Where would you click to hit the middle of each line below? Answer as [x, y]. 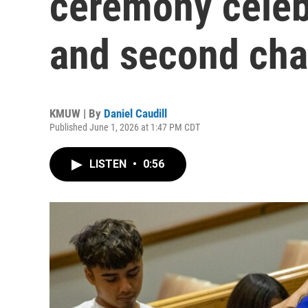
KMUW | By [77, 113]
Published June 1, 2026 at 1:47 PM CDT [125, 127]
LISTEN [109, 164]
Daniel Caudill [135, 113]
